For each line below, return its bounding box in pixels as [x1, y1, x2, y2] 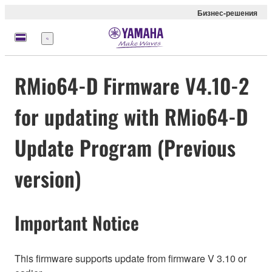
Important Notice [15, 209, 139, 237]
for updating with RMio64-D [15, 101, 248, 132]
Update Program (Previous [15, 132, 236, 163]
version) [15, 163, 81, 194]
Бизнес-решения [197, 7, 257, 18]
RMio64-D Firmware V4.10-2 [15, 70, 249, 101]
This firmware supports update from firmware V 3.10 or [15, 251, 246, 265]
